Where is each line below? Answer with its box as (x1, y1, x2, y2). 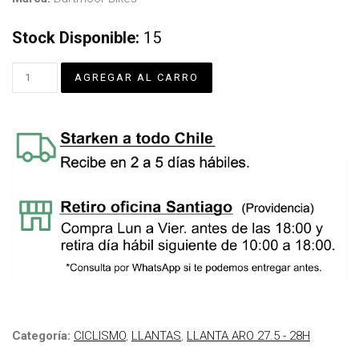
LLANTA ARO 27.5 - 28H (187, 328, 310, 343)
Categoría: (12, 328, 74, 343)
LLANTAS (131, 328, 181, 343)
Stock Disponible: (12, 27, 139, 47)
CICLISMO (74, 328, 126, 343)
